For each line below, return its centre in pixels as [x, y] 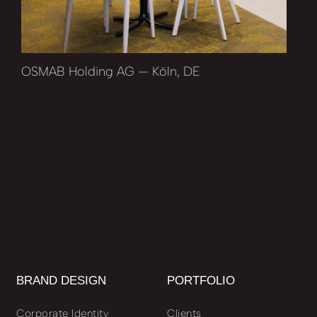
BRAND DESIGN [61, 280]
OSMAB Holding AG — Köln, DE [110, 71]
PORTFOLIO [201, 280]
